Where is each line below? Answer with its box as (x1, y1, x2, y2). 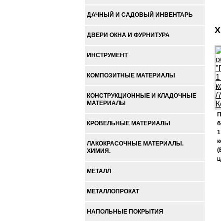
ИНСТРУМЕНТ (87, 52, 128, 59)
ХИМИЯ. (87, 147, 110, 154)
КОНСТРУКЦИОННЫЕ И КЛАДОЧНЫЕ (87, 92, 196, 99)
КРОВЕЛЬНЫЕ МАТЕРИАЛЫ (87, 120, 170, 127)
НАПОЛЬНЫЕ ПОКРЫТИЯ (87, 208, 163, 215)
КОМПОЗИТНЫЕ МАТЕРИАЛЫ (87, 72, 175, 79)
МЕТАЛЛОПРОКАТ (87, 188, 139, 195)
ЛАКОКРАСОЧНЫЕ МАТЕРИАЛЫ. (87, 140, 184, 147)
